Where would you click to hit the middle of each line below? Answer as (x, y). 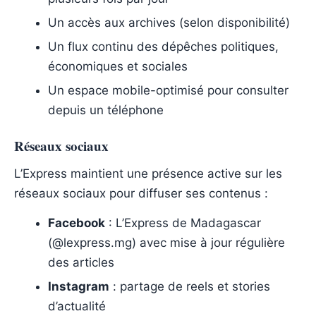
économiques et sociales (118, 66)
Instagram (79, 286)
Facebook (77, 223)
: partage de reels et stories (190, 286)
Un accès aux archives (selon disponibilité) (169, 22)
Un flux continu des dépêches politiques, (163, 46)
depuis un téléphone (106, 110)
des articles (81, 262)
